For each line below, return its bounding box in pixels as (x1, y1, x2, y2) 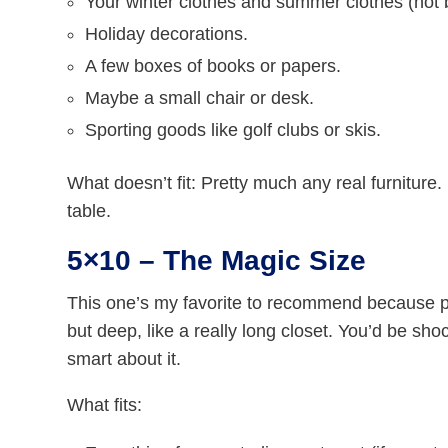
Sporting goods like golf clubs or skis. (85, 120, 382, 141)
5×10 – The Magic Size (67, 245, 367, 277)
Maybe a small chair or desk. (85, 88, 315, 109)
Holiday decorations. (85, 24, 249, 45)
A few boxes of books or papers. (85, 56, 342, 77)
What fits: (67, 395, 143, 416)
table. (67, 201, 112, 222)
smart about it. (67, 349, 182, 370)
